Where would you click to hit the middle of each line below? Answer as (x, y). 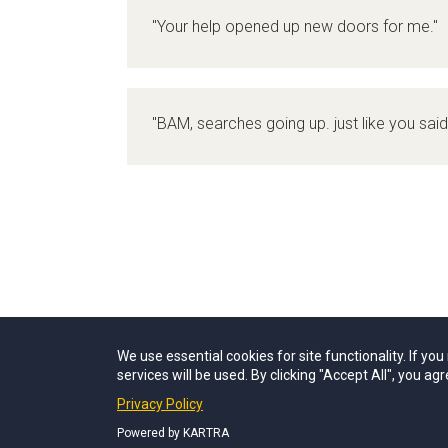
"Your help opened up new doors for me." (295, 26)
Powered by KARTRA (173, 433)
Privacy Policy (160, 404)
